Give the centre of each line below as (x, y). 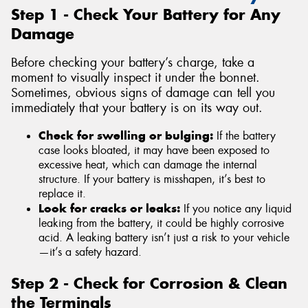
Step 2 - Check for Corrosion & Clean (149, 283)
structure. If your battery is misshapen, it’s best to (152, 179)
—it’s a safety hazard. (90, 252)
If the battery (244, 135)
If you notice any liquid (236, 208)
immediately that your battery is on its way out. (137, 108)
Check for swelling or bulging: (126, 135)
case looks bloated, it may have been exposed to (154, 150)
